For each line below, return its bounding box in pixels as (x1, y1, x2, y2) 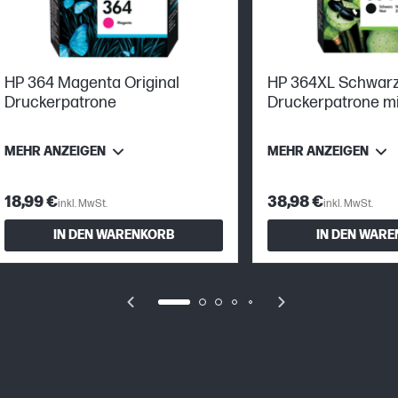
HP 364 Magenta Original (4, 73, 179, 92)
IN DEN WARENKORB (53, 227, 174, 243)
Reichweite (267, 112, 346, 131)
